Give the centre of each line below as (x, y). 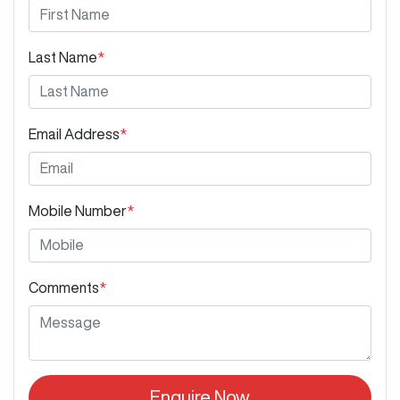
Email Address (74, 133)
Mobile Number (78, 210)
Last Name (63, 57)
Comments (64, 287)
